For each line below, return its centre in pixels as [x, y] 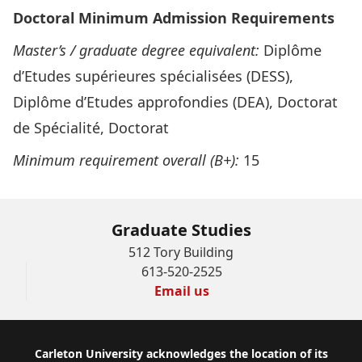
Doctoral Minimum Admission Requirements [174, 18]
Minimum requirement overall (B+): [126, 160]
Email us [181, 291]
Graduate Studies [181, 230]
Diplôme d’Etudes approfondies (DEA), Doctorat [175, 102]
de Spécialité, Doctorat [91, 128]
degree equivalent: [200, 50]
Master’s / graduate [77, 50]
